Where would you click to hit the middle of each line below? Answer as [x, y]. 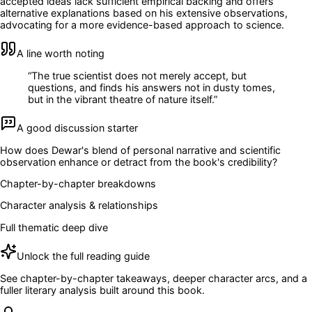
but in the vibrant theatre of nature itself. [121, 99]
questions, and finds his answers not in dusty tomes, [151, 87]
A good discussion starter [77, 128]
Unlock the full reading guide [83, 256]
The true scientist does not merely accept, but [139, 75]
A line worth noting [61, 54]
